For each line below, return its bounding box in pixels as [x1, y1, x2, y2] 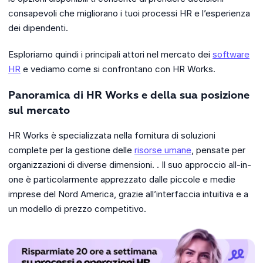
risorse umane [134, 144, 191, 156]
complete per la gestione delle [8, 144, 134, 156]
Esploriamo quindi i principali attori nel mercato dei [8, 48, 213, 60]
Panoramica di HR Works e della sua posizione [8, 90, 249, 101]
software [213, 48, 249, 60]
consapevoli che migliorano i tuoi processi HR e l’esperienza [8, 7, 250, 19]
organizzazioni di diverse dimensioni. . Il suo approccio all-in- [8, 159, 251, 170]
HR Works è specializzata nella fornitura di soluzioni [8, 129, 215, 141]
